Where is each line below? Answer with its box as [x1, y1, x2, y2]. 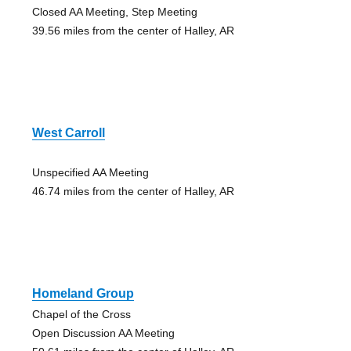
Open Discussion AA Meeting [31, 326, 175, 339]
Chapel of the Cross [31, 307, 131, 320]
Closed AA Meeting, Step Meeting [31, 5, 197, 18]
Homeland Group [31, 286, 134, 300]
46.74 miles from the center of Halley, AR [31, 184, 234, 197]
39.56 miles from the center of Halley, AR [31, 24, 234, 37]
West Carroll [31, 125, 105, 139]
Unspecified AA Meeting [31, 165, 149, 179]
